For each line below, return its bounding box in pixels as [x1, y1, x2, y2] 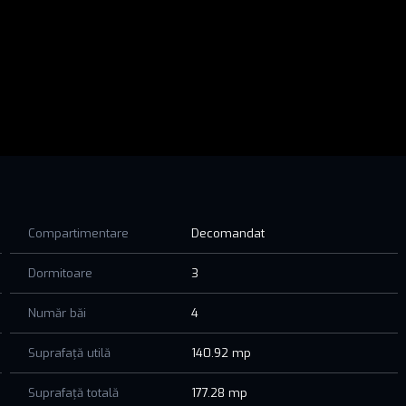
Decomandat [191, 225, 266, 241]
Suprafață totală [27, 384, 119, 401]
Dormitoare [27, 265, 92, 281]
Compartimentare [27, 225, 129, 241]
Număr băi [27, 304, 86, 321]
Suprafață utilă [27, 344, 111, 361]
